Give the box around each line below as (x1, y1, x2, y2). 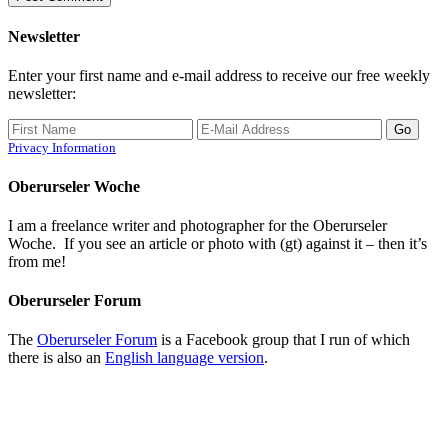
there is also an (8, 349, 105, 367)
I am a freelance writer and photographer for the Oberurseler (8, 216, 387, 234)
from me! (8, 252, 66, 270)
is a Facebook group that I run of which (157, 331, 410, 349)
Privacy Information (8, 140, 116, 156)
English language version (105, 349, 264, 367)
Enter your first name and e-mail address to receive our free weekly (8, 67, 430, 85)
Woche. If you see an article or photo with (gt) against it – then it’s (8, 234, 427, 252)
